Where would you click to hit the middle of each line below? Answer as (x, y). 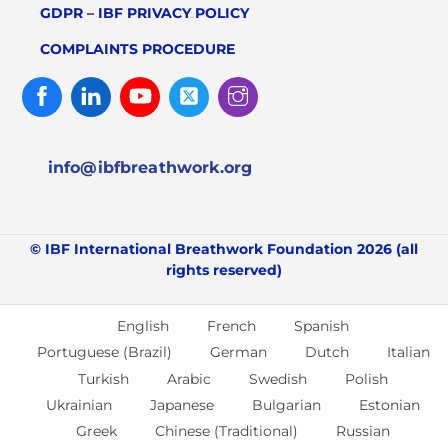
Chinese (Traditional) (226, 431)
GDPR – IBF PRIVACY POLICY (145, 12)
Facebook (95, 82)
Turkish (103, 378)
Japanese (182, 405)
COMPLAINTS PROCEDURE (138, 48)
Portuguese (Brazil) (104, 352)
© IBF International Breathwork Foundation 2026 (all (224, 249)
